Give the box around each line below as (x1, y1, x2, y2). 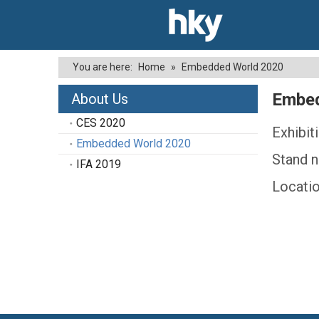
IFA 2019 (76, 157, 121, 171)
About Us (71, 90, 128, 108)
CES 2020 (76, 116, 125, 130)
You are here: (73, 61, 132, 73)
